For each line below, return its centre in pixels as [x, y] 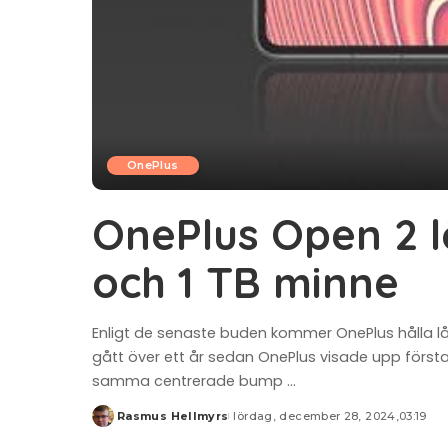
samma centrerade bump [189, 380]
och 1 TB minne [245, 281]
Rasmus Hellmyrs [173, 415]
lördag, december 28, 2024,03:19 [330, 415]
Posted [115, 423]
